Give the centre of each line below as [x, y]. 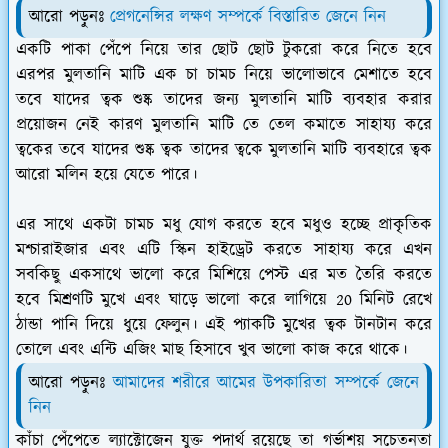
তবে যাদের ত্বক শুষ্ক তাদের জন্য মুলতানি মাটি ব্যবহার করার [224, 99]
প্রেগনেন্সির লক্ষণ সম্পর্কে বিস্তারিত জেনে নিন [248, 16]
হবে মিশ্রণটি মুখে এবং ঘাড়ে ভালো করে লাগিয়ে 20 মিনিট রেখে [224, 299]
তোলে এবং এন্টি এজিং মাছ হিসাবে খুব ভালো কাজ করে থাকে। [211, 349]
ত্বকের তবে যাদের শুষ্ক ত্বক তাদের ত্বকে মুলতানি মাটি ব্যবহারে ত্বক [224, 149]
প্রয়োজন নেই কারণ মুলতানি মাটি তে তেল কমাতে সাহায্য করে [224, 124]
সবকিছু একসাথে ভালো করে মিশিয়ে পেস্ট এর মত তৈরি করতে [224, 274]
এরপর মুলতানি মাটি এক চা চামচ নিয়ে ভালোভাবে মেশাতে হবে [224, 74]
